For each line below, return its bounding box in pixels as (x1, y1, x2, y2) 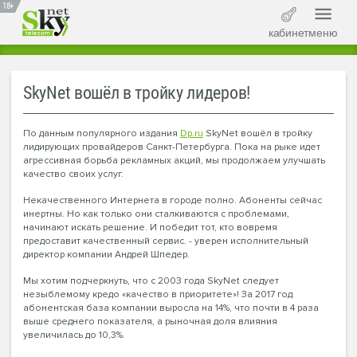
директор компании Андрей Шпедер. (23, 248, 192, 261)
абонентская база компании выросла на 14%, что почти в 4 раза (23, 301, 319, 314)
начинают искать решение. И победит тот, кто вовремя (23, 221, 277, 233)
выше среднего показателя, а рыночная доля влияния (23, 315, 277, 328)
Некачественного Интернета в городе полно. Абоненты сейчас (23, 194, 322, 206)
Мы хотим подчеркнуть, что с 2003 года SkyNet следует (23, 274, 279, 287)
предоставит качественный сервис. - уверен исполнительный (23, 234, 308, 247)
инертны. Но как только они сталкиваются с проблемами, (23, 207, 289, 220)
